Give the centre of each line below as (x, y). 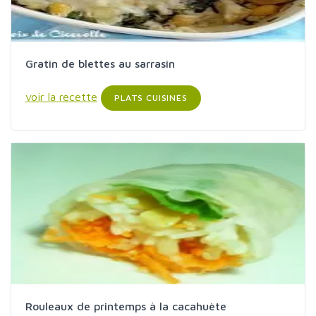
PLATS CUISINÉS (151, 98)
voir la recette (61, 96)
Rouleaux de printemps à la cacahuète (126, 306)
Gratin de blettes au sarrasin (100, 63)
